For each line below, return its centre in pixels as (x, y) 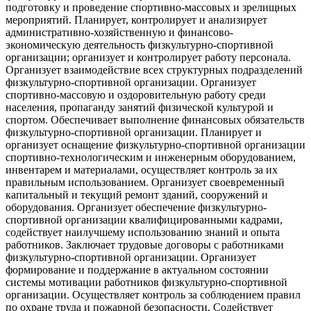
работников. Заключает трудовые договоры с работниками (145, 244)
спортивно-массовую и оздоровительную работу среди (136, 94)
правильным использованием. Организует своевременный (145, 182)
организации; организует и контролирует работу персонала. (148, 57)
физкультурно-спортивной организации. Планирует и (134, 132)
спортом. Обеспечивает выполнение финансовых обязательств (155, 119)
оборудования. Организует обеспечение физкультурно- (136, 207)
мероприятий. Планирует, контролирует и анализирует (136, 19)
